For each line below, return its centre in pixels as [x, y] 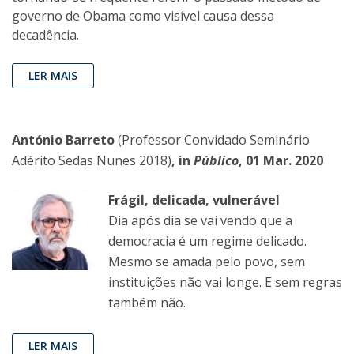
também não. [147, 303]
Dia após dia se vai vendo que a [200, 221]
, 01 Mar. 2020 [281, 161]
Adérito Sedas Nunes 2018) [92, 161]
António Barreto [65, 140]
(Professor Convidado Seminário [214, 140]
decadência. [45, 35]
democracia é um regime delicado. [207, 241]
